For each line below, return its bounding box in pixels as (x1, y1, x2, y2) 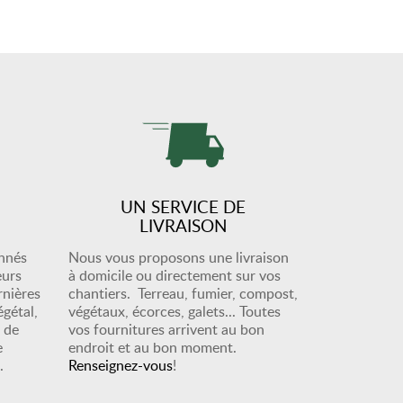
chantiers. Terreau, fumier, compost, (68, 283, 298, 303)
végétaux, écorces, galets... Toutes (68, 301, 281, 321)
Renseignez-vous (68, 355, 173, 375)
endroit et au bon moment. (68, 337, 237, 357)
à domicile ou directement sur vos (68, 265, 281, 285)
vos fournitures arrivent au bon (68, 319, 264, 339)
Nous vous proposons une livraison (68, 247, 289, 267)
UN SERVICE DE (121, 194, 246, 219)
